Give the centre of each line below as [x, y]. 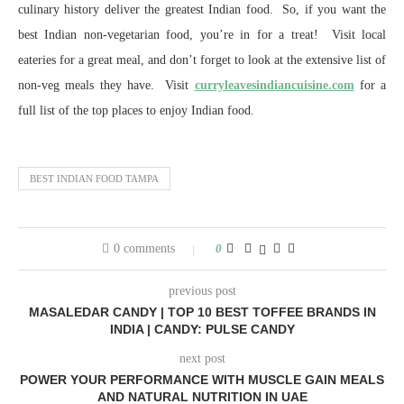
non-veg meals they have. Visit [106, 85]
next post [202, 358]
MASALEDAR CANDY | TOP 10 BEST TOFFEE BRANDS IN [202, 312]
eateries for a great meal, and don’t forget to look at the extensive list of [202, 60]
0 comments [144, 248]
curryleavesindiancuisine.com [274, 85]
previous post [202, 291]
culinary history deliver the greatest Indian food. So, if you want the [202, 9]
